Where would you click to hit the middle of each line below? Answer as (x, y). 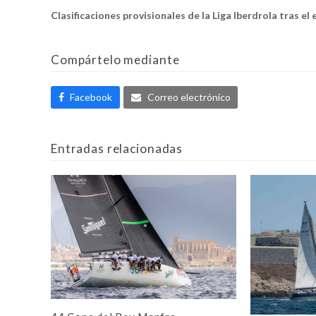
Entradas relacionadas (117, 149)
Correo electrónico (189, 97)
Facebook (91, 97)
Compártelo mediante (115, 59)
